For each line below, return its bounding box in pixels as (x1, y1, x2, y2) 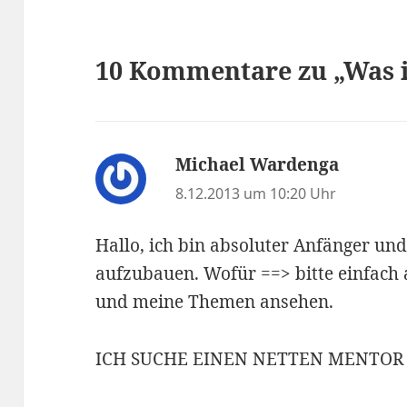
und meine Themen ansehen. (95, 290, 334, 313)
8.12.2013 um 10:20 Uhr (175, 184, 337, 204)
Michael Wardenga (175, 153, 340, 177)
